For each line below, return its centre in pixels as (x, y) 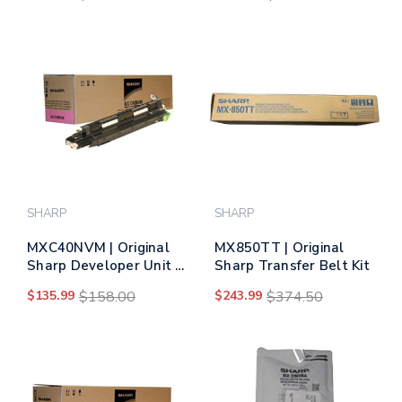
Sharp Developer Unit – (105, 265)
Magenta (57, 283)
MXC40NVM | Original (98, 247)
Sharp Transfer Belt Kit (292, 265)
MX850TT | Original (280, 247)
